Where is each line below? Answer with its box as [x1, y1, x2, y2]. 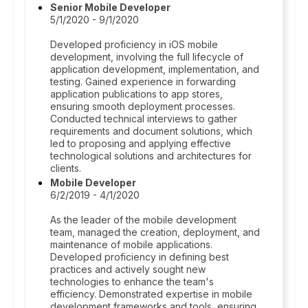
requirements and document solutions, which [50, 125, 252, 137]
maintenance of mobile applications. [50, 239, 212, 250]
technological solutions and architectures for [50, 150, 252, 162]
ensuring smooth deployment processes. [50, 100, 235, 112]
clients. [50, 162, 81, 174]
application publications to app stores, [50, 88, 223, 100]
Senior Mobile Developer [50, 1, 170, 13]
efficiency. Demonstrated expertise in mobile [50, 288, 252, 300]
